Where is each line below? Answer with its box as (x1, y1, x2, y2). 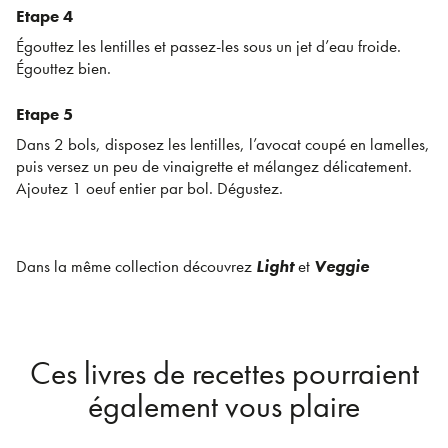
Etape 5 (16, 102, 73, 125)
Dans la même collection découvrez (16, 254, 256, 277)
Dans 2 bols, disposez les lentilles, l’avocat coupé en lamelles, (16, 132, 430, 155)
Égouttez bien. (16, 56, 111, 79)
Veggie (314, 254, 369, 277)
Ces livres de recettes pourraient (29, 352, 419, 394)
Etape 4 (16, 4, 73, 27)
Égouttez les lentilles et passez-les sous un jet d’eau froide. (16, 34, 401, 57)
